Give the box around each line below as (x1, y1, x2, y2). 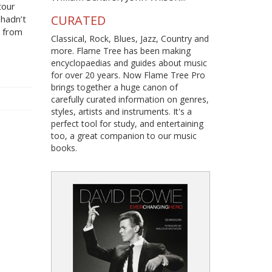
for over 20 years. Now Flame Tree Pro (50, 69, 205, 81)
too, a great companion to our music (50, 129, 197, 141)
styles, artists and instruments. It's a (50, 105, 192, 117)
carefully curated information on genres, (50, 93, 209, 105)
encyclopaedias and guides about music (50, 56, 207, 69)
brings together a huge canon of (50, 81, 178, 93)
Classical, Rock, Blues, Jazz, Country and (50, 32, 209, 44)
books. (50, 141, 77, 154)
